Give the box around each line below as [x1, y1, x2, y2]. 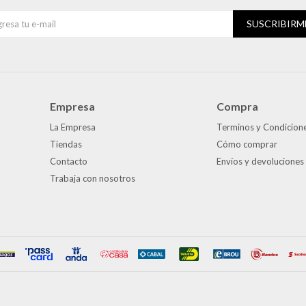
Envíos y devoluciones [216, 156, 304, 167]
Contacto [50, 156, 88, 167]
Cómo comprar [216, 139, 277, 150]
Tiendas [50, 139, 83, 150]
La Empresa [50, 122, 96, 133]
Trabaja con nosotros [50, 173, 136, 184]
